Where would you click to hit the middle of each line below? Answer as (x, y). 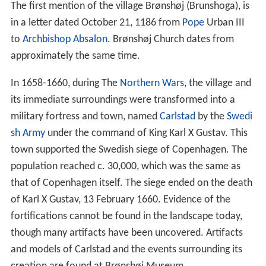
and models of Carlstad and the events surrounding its (126, 250)
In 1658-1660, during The (65, 84)
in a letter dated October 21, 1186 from (96, 23)
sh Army (28, 134)
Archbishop (46, 40)
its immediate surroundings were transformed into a (123, 100)
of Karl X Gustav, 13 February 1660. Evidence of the (120, 200)
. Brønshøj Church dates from (170, 40)
